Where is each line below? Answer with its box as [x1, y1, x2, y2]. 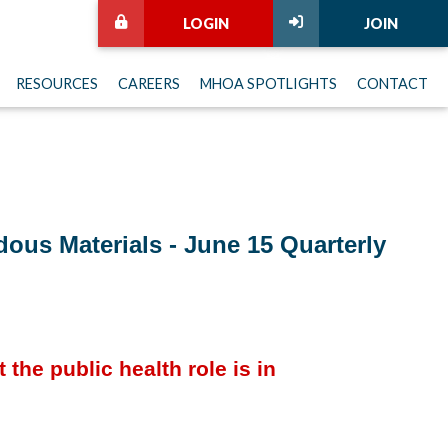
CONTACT [357, 75, 428, 92]
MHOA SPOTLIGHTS [200, 75, 337, 92]
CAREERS [118, 75, 180, 92]
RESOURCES [16, 75, 98, 92]
